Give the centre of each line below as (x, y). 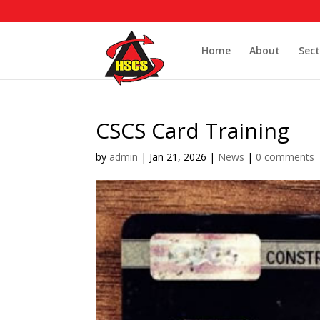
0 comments (285, 157)
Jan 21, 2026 (178, 157)
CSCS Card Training (193, 130)
